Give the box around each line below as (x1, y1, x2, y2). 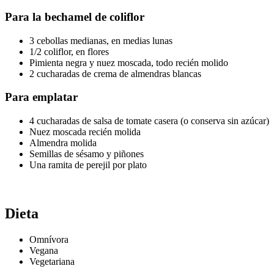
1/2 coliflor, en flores (29, 46, 109, 57)
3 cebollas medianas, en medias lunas (29, 35, 172, 46)
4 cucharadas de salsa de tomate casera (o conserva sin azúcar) (29, 115, 269, 126)
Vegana (29, 245, 58, 256)
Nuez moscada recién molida (29, 126, 141, 137)
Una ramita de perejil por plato (29, 159, 147, 170)
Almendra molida (29, 137, 97, 148)
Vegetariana (29, 256, 75, 267)
